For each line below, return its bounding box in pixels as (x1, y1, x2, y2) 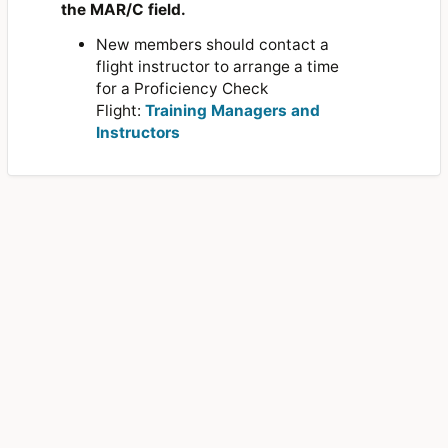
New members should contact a (96, 35, 330, 55)
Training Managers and (145, 101, 321, 121)
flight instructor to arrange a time (96, 57, 340, 77)
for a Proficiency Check (96, 79, 269, 99)
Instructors (96, 123, 181, 143)
